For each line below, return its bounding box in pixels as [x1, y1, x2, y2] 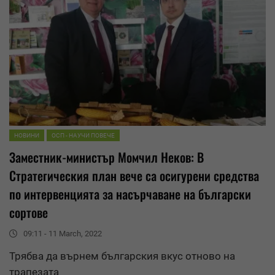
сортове [9, 203, 48, 222]
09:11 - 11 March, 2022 [23, 229, 102, 239]
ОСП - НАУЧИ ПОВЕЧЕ [52, 132, 115, 139]
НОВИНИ [14, 132, 39, 139]
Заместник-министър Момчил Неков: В [9, 148, 204, 167]
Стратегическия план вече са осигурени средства [9, 166, 259, 185]
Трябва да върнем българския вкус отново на [9, 250, 235, 263]
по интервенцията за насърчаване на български [9, 185, 251, 204]
